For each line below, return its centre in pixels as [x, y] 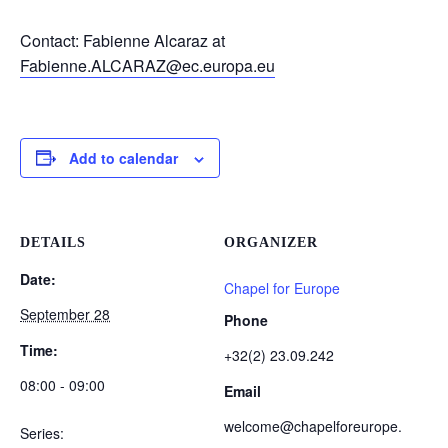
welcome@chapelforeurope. [313, 425]
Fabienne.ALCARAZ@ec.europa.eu [147, 65]
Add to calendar [123, 157]
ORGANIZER [271, 242]
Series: [42, 432]
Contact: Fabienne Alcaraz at [124, 40]
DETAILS [53, 242]
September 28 [65, 313]
